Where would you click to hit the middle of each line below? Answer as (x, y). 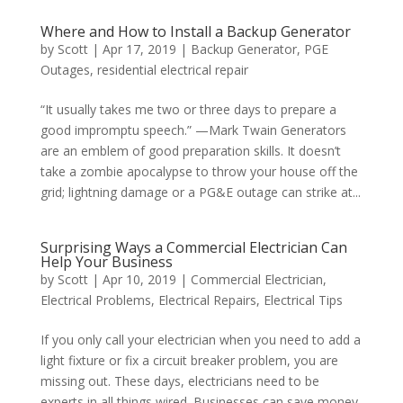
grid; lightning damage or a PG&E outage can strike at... (200, 192)
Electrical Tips (303, 300)
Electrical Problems (95, 300)
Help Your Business (106, 262)
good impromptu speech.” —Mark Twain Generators (193, 130)
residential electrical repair (172, 70)
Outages (65, 70)
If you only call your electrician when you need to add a (200, 340)
